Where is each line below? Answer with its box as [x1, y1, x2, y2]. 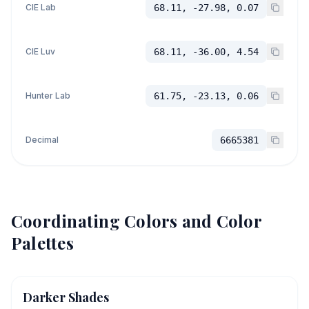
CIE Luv [26, 46, 55, 57]
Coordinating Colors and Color [11, 210, 261, 232]
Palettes [11, 232, 74, 254]
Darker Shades [23, 289, 109, 306]
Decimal [26, 134, 59, 145]
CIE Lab [26, 2, 56, 12]
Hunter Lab [26, 90, 70, 101]
